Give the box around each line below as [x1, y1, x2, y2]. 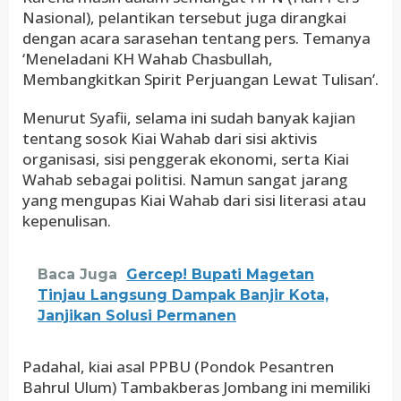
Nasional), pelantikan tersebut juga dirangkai [22, 7, 346, 28]
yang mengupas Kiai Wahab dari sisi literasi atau [22, 190, 366, 210]
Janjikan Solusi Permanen [38, 307, 236, 324]
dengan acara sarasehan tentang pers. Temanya [22, 28, 371, 48]
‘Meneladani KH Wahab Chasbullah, [22, 48, 273, 69]
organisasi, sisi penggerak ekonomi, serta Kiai [22, 149, 349, 169]
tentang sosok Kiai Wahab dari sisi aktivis [22, 128, 317, 149]
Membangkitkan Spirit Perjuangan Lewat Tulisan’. [22, 69, 379, 90]
